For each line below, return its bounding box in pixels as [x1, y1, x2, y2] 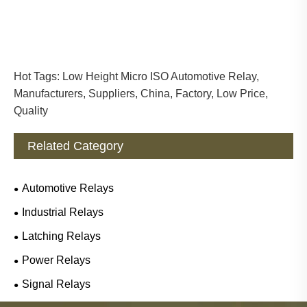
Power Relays [22, 254, 90, 266]
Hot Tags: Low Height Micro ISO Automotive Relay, [14, 70, 259, 82]
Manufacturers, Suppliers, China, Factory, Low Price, [14, 87, 268, 99]
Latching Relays [22, 230, 101, 242]
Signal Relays [22, 278, 90, 290]
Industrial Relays [22, 206, 103, 218]
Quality [14, 104, 48, 116]
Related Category [27, 138, 123, 153]
